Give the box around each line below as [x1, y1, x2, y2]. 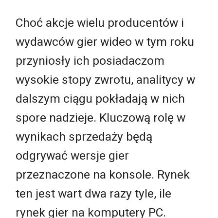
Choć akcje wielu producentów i [16, 16, 184, 30]
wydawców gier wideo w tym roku [16, 35, 194, 49]
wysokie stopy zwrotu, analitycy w [16, 73, 195, 87]
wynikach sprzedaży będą [16, 129, 152, 144]
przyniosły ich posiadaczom [16, 54, 164, 68]
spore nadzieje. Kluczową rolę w [16, 110, 185, 125]
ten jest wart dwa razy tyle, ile [16, 186, 171, 201]
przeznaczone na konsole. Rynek [16, 167, 190, 182]
